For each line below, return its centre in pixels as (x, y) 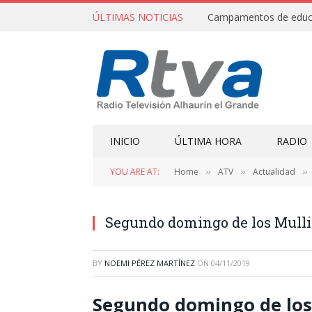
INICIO (125, 141)
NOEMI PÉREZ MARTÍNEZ (150, 263)
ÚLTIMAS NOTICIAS (138, 17)
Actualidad (274, 172)
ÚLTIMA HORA (208, 141)
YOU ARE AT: (135, 172)
